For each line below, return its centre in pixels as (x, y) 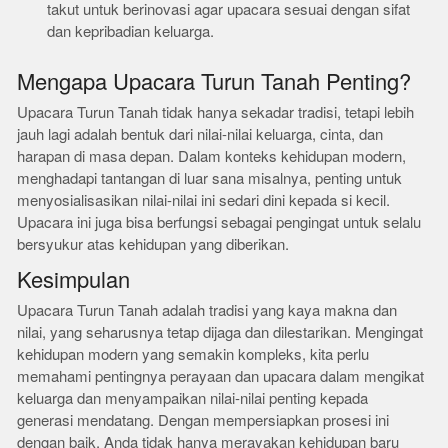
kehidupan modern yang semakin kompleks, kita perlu (193, 354)
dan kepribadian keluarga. (131, 31)
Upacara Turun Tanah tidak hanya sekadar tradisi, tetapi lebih (216, 112)
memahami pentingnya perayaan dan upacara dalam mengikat (221, 376)
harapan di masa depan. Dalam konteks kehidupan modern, (212, 156)
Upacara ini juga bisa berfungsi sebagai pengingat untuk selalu (219, 222)
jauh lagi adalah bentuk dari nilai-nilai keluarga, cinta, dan (200, 134)
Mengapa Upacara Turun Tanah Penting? (214, 82)
